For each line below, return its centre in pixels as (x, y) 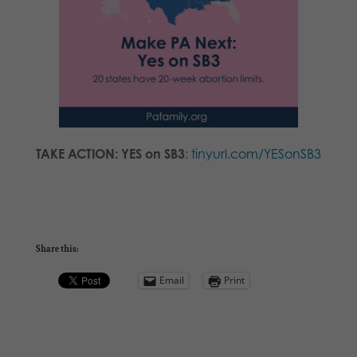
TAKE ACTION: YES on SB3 (110, 153)
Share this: (57, 249)
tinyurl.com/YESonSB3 (256, 153)
